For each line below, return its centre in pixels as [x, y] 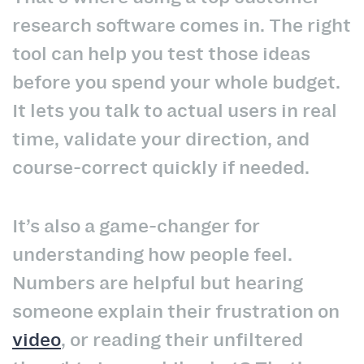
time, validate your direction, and [161, 139]
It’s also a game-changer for [136, 226]
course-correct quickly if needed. [161, 167]
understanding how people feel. [152, 255]
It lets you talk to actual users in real [175, 110]
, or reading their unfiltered [182, 340]
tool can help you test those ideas [161, 53]
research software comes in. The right [182, 25]
